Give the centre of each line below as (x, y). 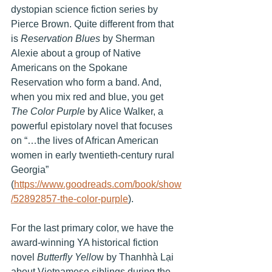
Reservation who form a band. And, (87, 83)
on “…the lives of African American (86, 141)
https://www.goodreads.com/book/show (98, 185)
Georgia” (31, 170)
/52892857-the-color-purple (70, 199)
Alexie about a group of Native (77, 53)
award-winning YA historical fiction (86, 243)
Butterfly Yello (67, 257)
